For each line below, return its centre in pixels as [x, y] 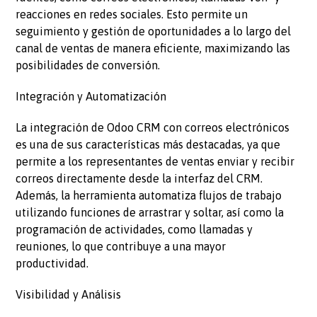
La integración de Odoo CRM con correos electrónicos [153, 128]
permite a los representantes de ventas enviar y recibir [155, 162]
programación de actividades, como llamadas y [134, 230]
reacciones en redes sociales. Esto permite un [132, 15]
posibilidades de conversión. [88, 65]
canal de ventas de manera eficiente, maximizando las [153, 48]
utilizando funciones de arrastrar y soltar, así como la [150, 213]
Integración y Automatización [91, 97]
